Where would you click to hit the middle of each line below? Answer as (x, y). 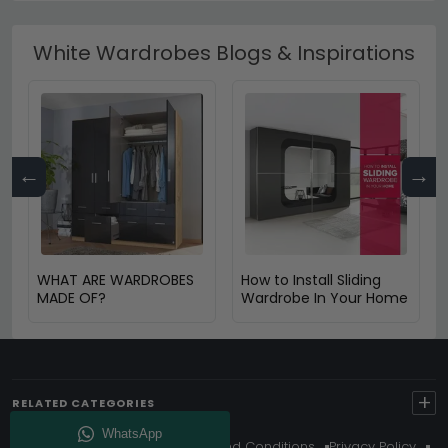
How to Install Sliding (311, 279)
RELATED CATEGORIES (83, 402)
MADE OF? (71, 297)
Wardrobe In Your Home (324, 297)
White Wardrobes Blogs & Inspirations (224, 52)
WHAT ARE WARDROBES (115, 279)
